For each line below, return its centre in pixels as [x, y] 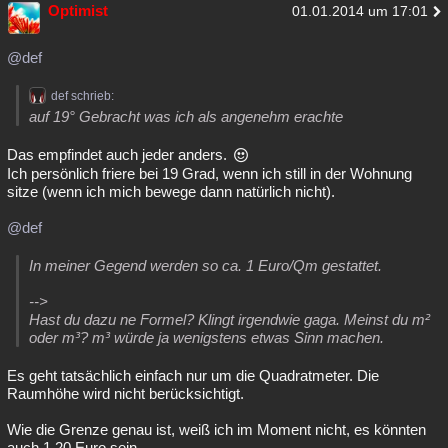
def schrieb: [82, 96]
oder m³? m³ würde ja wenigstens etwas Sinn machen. [206, 337]
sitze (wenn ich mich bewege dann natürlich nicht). [171, 191]
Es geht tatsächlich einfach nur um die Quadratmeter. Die [193, 375]
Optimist [78, 10]
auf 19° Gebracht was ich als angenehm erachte [186, 116]
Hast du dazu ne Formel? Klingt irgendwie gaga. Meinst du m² [229, 319]
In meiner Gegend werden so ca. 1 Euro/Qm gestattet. [205, 265]
